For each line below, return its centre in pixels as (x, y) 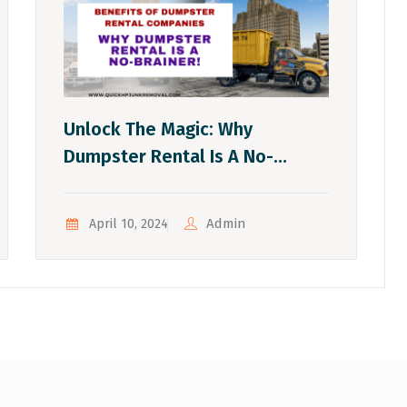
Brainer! (96, 184)
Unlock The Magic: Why (159, 129)
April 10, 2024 (128, 224)
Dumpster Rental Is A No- (169, 157)
